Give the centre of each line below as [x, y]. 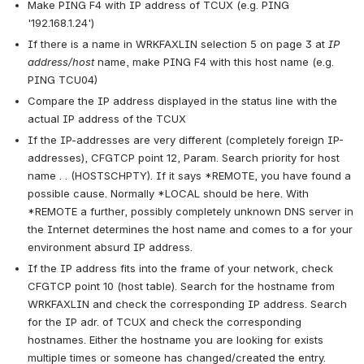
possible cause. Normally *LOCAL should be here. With [168, 194]
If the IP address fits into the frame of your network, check [180, 269]
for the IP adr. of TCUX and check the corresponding [165, 322]
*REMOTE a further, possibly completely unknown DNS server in [191, 212]
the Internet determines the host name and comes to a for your [190, 230]
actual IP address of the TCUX [107, 119]
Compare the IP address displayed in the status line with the [182, 101]
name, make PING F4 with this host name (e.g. [214, 62]
